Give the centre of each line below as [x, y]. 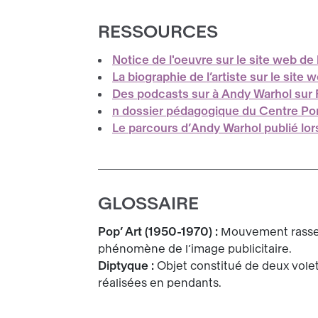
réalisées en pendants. [160, 283]
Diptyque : [127, 266]
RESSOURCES [158, 32]
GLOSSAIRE [148, 204]
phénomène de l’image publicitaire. [195, 249]
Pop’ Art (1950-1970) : [159, 232]
